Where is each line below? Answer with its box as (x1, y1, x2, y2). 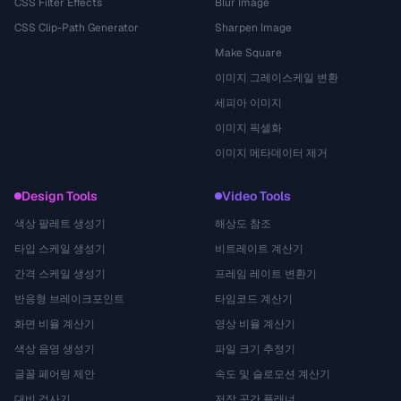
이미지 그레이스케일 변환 (215, 71, 338, 85)
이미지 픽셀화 (215, 121, 282, 135)
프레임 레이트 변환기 (215, 267, 317, 281)
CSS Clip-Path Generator (14, 21, 139, 35)
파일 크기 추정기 (215, 342, 295, 356)
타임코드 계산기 (215, 292, 293, 306)
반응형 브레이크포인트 (14, 292, 124, 306)
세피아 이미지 (215, 96, 282, 110)
